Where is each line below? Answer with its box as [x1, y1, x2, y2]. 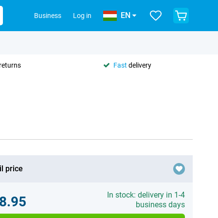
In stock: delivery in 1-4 [107, 190, 185, 200]
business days [135, 200, 185, 209]
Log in [73, 12, 91, 19]
